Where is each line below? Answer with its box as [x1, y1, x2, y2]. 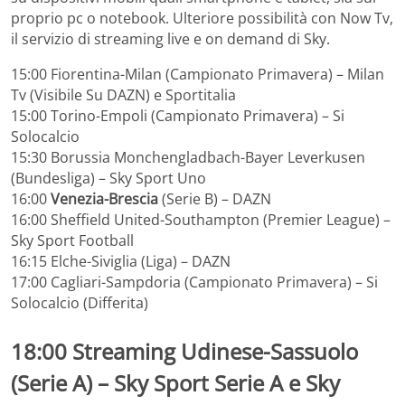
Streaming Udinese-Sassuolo [72, 336, 358, 367]
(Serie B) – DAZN [158, 189, 271, 210]
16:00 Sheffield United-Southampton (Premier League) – [11, 210, 391, 231]
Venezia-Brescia [51, 189, 158, 210]
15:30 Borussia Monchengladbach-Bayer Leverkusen [11, 147, 365, 168]
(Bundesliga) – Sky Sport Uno [11, 168, 206, 189]
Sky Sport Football [11, 231, 134, 251]
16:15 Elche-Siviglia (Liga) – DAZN [11, 251, 231, 272]
